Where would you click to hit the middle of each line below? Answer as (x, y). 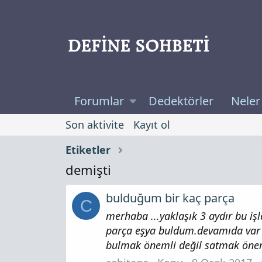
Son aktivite (95, 125)
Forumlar (99, 101)
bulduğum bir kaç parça (170, 198)
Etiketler (88, 150)
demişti (88, 170)
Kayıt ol (152, 125)
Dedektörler (181, 101)
